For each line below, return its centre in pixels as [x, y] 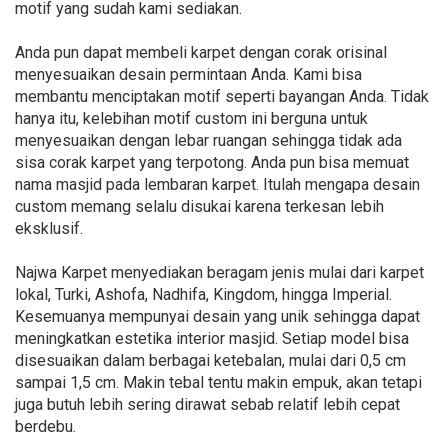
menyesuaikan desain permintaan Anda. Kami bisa [188, 75]
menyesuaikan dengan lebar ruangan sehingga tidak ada [208, 141]
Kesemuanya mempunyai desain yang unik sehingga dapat [217, 317]
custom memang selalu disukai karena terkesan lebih [199, 207]
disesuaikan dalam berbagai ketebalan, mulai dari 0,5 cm [210, 361]
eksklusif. [49, 229]
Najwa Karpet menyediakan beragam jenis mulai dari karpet [219, 273]
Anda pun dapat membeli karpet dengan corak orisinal [201, 53]
